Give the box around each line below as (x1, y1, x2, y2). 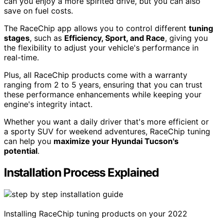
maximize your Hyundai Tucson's (54, 136, 179, 146)
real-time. (4, 53, 39, 63)
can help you (4, 136, 54, 146)
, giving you (165, 33, 208, 43)
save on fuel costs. (4, 6, 73, 16)
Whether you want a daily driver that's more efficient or (4, 117, 209, 127)
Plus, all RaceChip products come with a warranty (4, 70, 187, 80)
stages (4, 33, 30, 43)
